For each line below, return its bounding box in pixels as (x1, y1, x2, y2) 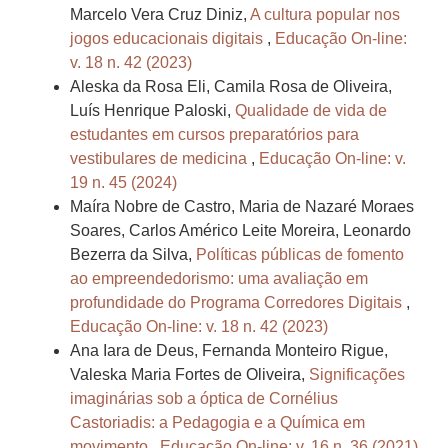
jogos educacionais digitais (70, 30, 267, 48)
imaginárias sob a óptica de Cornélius (70, 390, 338, 408)
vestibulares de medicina (70, 150, 251, 168)
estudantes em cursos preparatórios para (70, 126, 359, 144)
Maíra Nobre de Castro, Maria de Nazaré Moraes (70, 198, 414, 216)
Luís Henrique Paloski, (70, 102, 235, 120)
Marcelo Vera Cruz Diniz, (70, 6, 250, 24)
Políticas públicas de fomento (196, 246, 404, 264)
